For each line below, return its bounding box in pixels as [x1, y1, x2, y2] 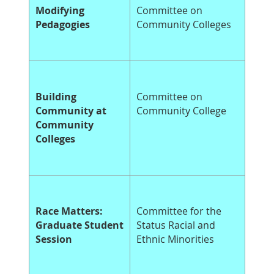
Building [35, 90, 76, 104]
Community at [35, 104, 106, 118]
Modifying [35, 4, 84, 18]
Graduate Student [35, 218, 124, 232]
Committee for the [136, 204, 221, 218]
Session [35, 232, 72, 246]
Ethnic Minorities [136, 232, 214, 246]
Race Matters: [35, 204, 103, 218]
